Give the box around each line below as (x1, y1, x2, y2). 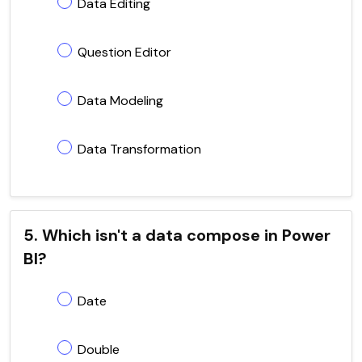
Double (78, 340, 120, 358)
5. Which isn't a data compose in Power (23, 224, 330, 246)
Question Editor (78, 43, 171, 61)
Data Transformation (78, 140, 201, 158)
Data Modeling (78, 91, 163, 109)
